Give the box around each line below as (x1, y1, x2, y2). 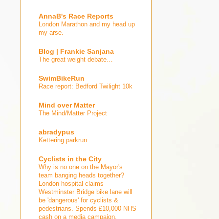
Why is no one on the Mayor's (39, 163, 123, 171)
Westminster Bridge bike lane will (39, 188, 132, 196)
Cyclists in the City (39, 154, 102, 163)
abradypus (39, 128, 74, 136)
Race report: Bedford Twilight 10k (39, 82, 132, 90)
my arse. (39, 28, 64, 36)
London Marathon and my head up (39, 20, 135, 28)
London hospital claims (39, 179, 104, 187)
